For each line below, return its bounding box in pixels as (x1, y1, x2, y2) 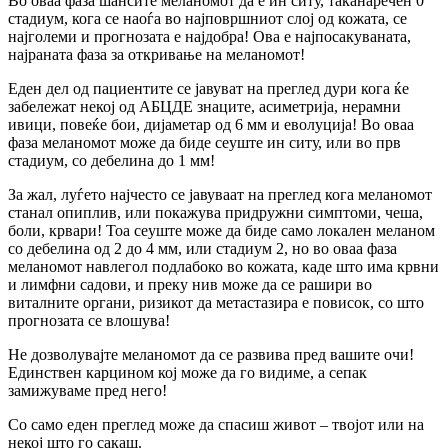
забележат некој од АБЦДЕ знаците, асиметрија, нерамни (8, 98, 401, 115)
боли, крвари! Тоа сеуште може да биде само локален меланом (8, 222, 435, 239)
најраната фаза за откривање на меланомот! (8, 46, 305, 63)
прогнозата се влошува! (8, 312, 170, 329)
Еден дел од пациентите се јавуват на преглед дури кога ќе (8, 80, 409, 97)
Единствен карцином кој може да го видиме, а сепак (8, 364, 367, 381)
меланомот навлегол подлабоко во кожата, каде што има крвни (8, 258, 439, 275)
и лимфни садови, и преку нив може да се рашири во (8, 276, 372, 293)
